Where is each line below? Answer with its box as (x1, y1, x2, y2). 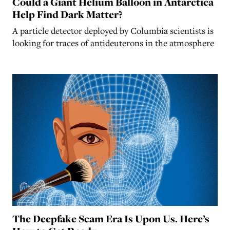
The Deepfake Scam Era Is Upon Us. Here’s (12, 212, 209, 226)
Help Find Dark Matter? (12, 7, 123, 22)
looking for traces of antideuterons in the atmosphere (12, 37, 214, 49)
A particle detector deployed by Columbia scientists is (12, 25, 214, 37)
